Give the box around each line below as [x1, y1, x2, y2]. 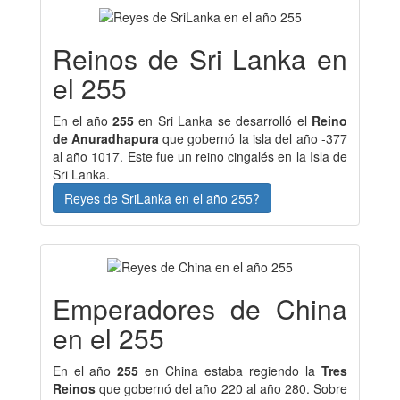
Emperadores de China [53, 289, 347, 329]
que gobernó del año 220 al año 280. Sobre [99, 379, 347, 398]
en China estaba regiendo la [145, 362, 321, 380]
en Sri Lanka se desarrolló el [138, 112, 312, 130]
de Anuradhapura [53, 129, 162, 148]
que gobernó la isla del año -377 [162, 129, 347, 148]
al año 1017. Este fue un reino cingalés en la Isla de [53, 147, 347, 166]
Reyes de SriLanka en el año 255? [64, 189, 260, 208]
